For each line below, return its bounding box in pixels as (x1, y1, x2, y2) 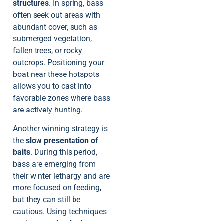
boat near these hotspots (13, 70, 99, 79)
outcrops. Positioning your (13, 58, 104, 68)
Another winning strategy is (13, 124, 108, 134)
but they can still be (13, 195, 80, 205)
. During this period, (30, 147, 97, 157)
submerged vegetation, (13, 34, 92, 44)
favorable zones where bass (13, 93, 110, 103)
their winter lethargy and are (13, 171, 110, 181)
